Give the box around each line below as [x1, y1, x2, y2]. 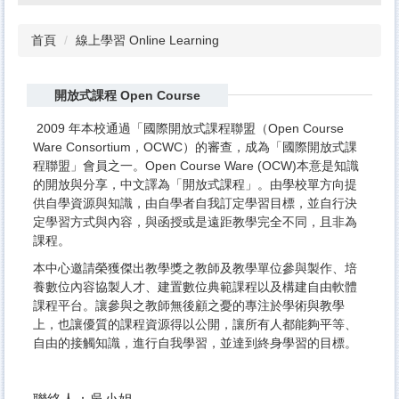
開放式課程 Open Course [53, 87, 200, 102]
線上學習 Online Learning [76, 32, 219, 47]
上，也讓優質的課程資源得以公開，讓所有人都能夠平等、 [33, 317, 357, 332]
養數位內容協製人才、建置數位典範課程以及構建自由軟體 [33, 280, 357, 295]
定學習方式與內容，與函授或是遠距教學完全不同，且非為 [33, 215, 357, 230]
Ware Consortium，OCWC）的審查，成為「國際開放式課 [33, 140, 357, 155]
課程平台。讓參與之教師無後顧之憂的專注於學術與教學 [33, 298, 345, 313]
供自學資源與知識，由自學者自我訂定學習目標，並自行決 [33, 196, 357, 211]
